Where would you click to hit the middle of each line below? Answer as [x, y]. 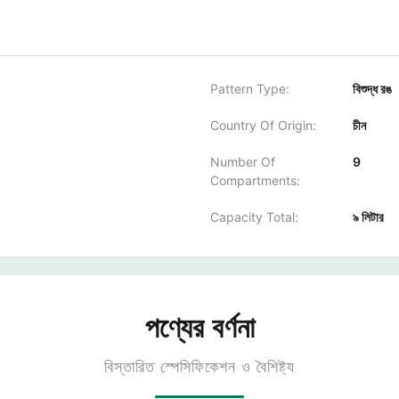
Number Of [243, 162]
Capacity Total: [254, 217]
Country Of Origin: [263, 125]
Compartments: [255, 180]
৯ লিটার [368, 217]
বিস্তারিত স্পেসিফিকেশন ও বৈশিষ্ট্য [199, 367]
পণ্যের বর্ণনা [199, 328]
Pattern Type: [250, 89]
